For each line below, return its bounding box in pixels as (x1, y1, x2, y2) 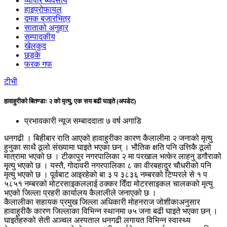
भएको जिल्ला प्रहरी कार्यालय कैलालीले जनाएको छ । (4, 188, 157, 198)
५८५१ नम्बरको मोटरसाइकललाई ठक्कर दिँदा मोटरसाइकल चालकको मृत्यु (4, 179, 213, 188)
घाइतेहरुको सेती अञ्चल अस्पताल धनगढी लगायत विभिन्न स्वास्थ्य (4, 216, 191, 225)
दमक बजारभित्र (24, 14, 70, 23)
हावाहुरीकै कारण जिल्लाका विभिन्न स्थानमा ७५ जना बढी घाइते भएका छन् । (4, 207, 218, 216)
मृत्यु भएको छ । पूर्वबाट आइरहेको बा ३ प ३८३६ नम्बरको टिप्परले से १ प (4, 170, 207, 179)
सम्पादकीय (24, 32, 55, 41)
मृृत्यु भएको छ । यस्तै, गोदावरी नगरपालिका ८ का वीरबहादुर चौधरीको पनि (4, 161, 211, 170)
